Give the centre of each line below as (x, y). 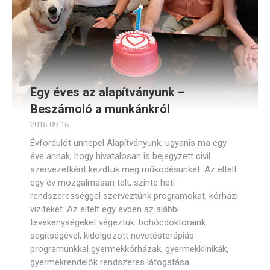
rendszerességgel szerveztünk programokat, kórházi (134, 196)
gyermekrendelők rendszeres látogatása (110, 262)
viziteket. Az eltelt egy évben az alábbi (105, 209)
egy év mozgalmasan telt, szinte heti (102, 183)
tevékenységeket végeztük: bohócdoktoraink (118, 222)
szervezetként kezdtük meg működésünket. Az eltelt (133, 169)
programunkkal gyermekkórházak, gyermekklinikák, (129, 249)
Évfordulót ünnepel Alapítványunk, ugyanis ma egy (128, 143)
